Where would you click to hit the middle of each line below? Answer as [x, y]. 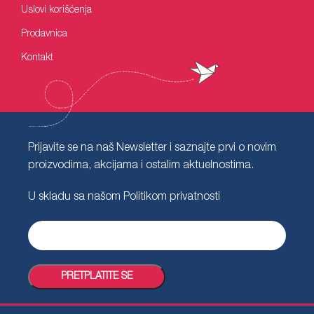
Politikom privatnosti [172, 198]
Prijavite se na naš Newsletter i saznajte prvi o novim [152, 149]
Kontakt [37, 58]
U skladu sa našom [76, 198]
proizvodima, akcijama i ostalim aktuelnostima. [141, 166]
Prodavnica [44, 34]
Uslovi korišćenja [56, 11]
